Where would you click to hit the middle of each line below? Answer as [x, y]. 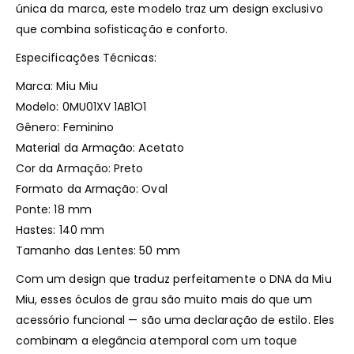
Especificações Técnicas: [86, 57]
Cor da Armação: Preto [80, 168]
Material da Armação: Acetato [100, 147]
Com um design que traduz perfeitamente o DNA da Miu [174, 279]
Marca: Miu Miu [57, 86]
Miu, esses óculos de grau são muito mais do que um [164, 299]
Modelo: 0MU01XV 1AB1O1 [81, 106]
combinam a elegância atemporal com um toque [157, 340]
